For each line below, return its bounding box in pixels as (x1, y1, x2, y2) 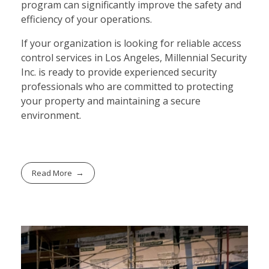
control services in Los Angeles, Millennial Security (21, 50, 247, 64)
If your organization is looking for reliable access (21, 36, 241, 50)
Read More (32, 167, 73, 178)
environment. (21, 108, 81, 122)
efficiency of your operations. (21, 12, 152, 26)
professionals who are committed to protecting (21, 79, 234, 93)
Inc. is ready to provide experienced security (21, 65, 217, 79)
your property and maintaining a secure (21, 94, 201, 107)
